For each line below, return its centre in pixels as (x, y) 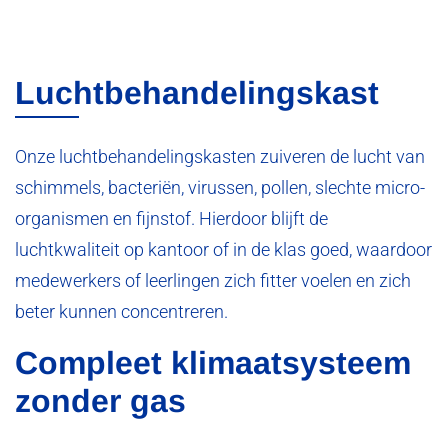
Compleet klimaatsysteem (213, 363)
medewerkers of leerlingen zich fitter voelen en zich (213, 281)
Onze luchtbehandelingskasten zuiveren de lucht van (220, 157)
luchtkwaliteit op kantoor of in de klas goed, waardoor (223, 250)
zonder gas (100, 401)
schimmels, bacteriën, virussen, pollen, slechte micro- (220, 188)
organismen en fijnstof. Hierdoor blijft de (171, 219)
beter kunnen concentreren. (121, 312)
